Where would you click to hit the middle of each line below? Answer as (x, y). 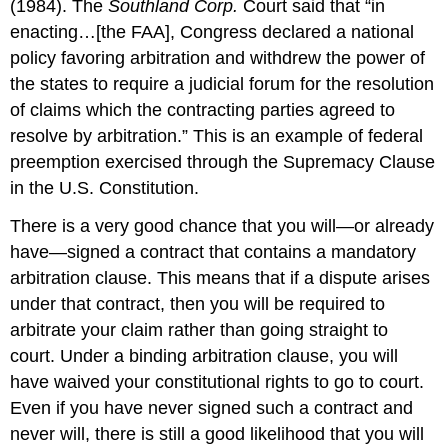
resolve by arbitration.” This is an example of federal (217, 135)
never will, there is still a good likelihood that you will (217, 434)
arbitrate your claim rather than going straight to (199, 330)
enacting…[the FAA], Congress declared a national (212, 31)
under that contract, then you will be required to (198, 304)
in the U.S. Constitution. (105, 187)
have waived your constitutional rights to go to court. (217, 382)
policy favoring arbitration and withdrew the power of (218, 57)
